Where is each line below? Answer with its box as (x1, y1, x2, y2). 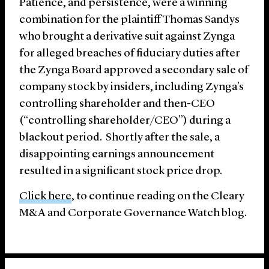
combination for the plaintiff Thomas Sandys (19, 14, 240, 26)
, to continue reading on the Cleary (71, 191, 244, 203)
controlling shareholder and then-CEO (19, 98, 215, 110)
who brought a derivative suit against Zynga (19, 31, 235, 43)
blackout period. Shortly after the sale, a (19, 132, 220, 144)
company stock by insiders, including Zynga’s (19, 82, 244, 94)
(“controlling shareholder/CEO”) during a (19, 115, 231, 127)
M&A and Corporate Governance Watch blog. (19, 208, 247, 220)
